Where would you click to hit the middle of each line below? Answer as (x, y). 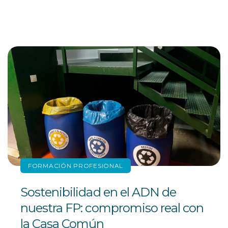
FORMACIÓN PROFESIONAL (76, 166)
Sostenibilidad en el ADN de (98, 192)
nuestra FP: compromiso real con (112, 208)
